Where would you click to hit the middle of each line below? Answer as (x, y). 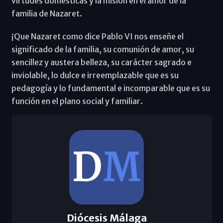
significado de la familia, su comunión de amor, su (103, 49)
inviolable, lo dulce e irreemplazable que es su (95, 75)
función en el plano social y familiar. (77, 101)
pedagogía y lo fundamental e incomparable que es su (111, 88)
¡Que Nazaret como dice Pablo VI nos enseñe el (97, 36)
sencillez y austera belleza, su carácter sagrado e (101, 62)
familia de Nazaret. (47, 13)
